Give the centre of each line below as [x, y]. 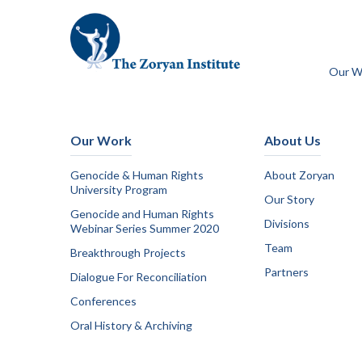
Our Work [101, 140]
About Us [293, 140]
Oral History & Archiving [131, 325]
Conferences [103, 301]
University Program [119, 189]
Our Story [289, 199]
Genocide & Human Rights [137, 175]
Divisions [287, 223]
